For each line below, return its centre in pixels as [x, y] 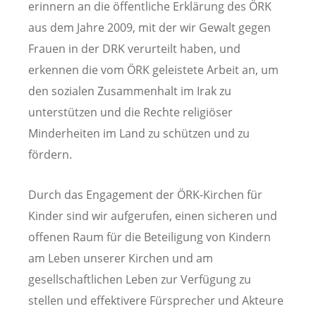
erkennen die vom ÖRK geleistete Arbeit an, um [153, 69]
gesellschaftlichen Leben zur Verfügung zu [140, 279]
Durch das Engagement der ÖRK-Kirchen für [145, 194]
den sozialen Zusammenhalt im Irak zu [130, 91]
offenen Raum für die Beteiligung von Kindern [150, 237]
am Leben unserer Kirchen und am [121, 258]
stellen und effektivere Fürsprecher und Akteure [156, 300]
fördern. [50, 154]
